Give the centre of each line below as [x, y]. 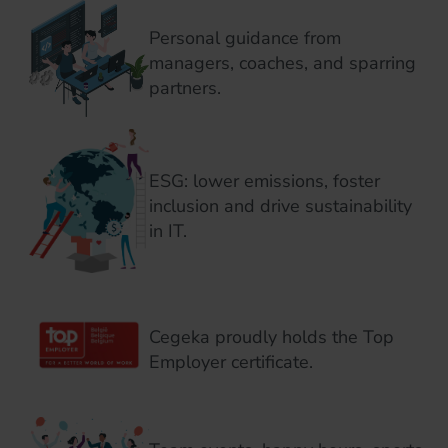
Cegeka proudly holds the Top [271, 336]
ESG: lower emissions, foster [264, 180]
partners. [185, 88]
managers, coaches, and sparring [282, 63]
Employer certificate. [231, 361]
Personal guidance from [245, 38]
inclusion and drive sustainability [280, 205]
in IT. [168, 230]
